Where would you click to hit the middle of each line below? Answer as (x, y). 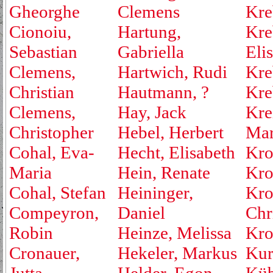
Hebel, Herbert (171, 132)
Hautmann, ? (163, 92)
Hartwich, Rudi (172, 72)
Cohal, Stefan (58, 193)
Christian (42, 92)
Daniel (141, 213)
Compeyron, (54, 213)
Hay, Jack (152, 112)
